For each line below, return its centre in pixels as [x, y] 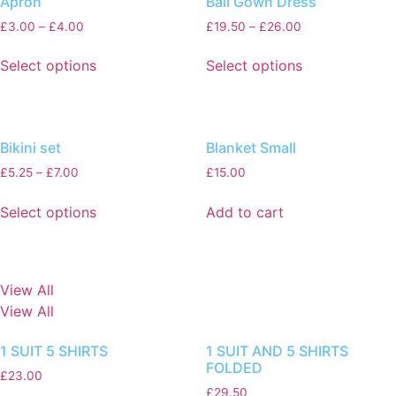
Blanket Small [251, 148]
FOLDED [234, 367]
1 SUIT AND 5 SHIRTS [277, 350]
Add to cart [244, 213]
